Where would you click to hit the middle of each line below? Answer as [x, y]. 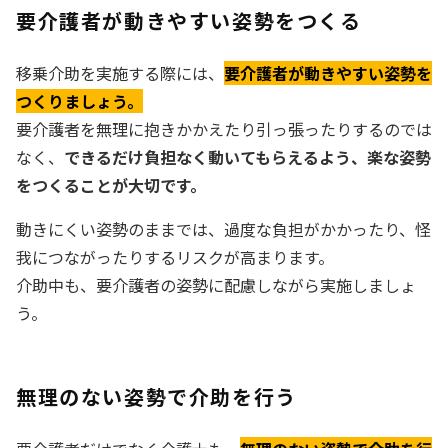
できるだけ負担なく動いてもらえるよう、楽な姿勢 [247, 156]
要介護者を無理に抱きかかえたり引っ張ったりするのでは [224, 128]
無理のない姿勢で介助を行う [156, 396]
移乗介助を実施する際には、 [120, 72]
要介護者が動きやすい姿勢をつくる [189, 20]
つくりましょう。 [79, 100]
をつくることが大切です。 [111, 184]
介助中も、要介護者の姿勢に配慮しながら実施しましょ [216, 284]
